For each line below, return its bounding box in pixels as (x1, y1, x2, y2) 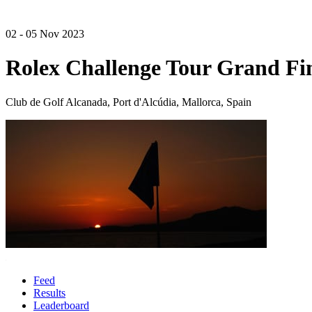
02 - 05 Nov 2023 (6, 28, 84, 40)
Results (33, 286, 65, 299)
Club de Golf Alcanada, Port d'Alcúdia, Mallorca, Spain (6, 95, 251, 108)
